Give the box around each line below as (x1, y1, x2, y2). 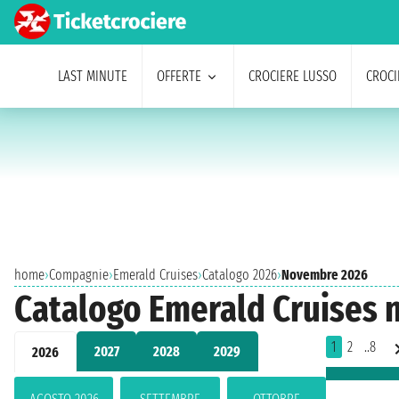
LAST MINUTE (57, 68, 127, 85)
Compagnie (49, 266, 109, 283)
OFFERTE (156, 68, 201, 85)
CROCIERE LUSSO (248, 68, 337, 85)
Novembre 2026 (281, 266, 368, 283)
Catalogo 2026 (202, 266, 277, 283)
